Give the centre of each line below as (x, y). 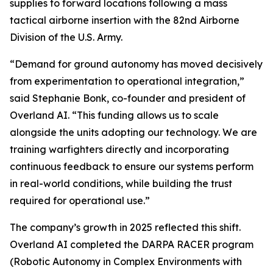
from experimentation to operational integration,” (127, 81)
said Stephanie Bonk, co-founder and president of (128, 98)
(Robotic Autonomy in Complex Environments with (126, 262)
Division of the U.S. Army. (66, 37)
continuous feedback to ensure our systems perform (132, 167)
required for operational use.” (80, 201)
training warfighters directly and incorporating (119, 150)
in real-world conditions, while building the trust (121, 184)
